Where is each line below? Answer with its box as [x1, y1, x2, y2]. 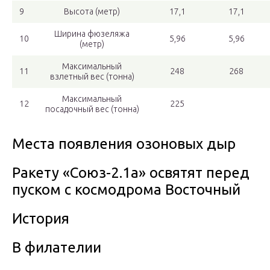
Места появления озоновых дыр [12, 136, 236, 152]
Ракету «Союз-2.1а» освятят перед [12, 165, 250, 181]
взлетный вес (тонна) [49, 72, 134, 82]
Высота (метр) [64, 7, 120, 17]
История [12, 210, 69, 227]
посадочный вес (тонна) [45, 104, 139, 115]
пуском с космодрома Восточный [12, 181, 240, 198]
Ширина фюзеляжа [54, 29, 130, 39]
